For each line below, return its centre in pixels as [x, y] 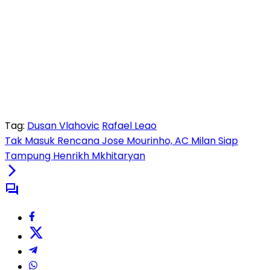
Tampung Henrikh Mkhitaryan [75, 156]
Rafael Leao [129, 126]
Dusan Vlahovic [63, 126]
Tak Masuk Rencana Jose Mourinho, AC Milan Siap [121, 141]
